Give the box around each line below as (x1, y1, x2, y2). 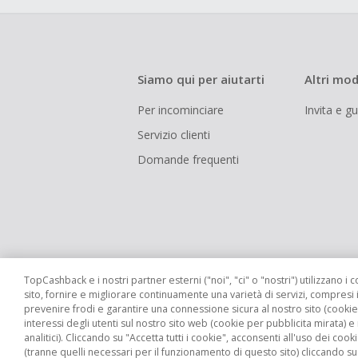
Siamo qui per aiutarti (137, 71, 265, 87)
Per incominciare (137, 102, 224, 117)
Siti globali (146, 328, 199, 344)
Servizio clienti (137, 127, 210, 142)
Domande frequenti (137, 152, 239, 167)
